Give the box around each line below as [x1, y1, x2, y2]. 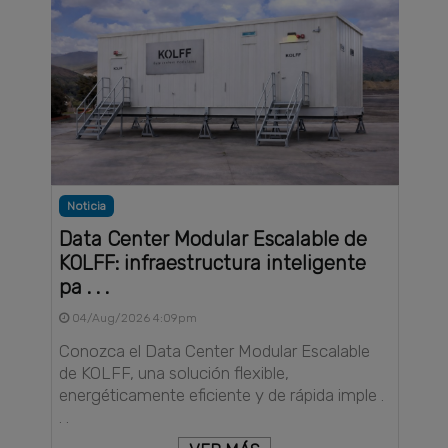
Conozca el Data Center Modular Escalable [59, 340, 371, 361]
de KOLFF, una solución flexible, [59, 362, 290, 383]
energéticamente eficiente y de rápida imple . [59, 384, 385, 405]
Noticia [67, 198, 107, 213]
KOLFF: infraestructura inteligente [59, 250, 367, 275]
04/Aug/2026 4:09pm [69, 310, 198, 325]
